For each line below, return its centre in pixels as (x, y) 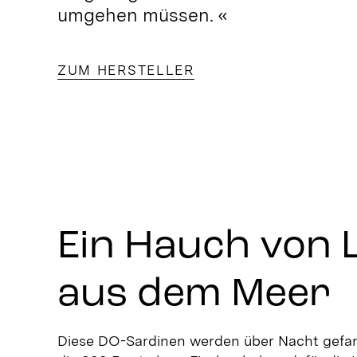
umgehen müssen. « (142, 15)
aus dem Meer (194, 294)
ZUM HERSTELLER (126, 70)
